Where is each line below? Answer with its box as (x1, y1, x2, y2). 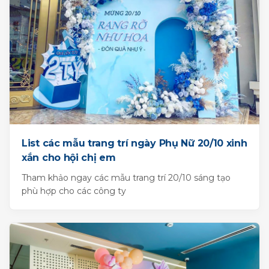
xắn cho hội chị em (22, 152, 116, 164)
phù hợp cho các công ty (22, 186, 126, 197)
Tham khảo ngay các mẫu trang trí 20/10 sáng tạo (22, 172, 231, 184)
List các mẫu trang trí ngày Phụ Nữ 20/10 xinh (22, 138, 247, 150)
